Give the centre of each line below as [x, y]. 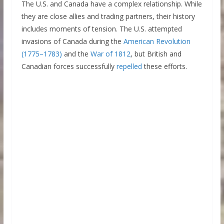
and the [76, 53]
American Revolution [157, 41]
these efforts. [164, 66]
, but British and [156, 53]
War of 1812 [110, 53]
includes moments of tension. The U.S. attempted [101, 28]
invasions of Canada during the [72, 41]
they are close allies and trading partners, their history [108, 16]
